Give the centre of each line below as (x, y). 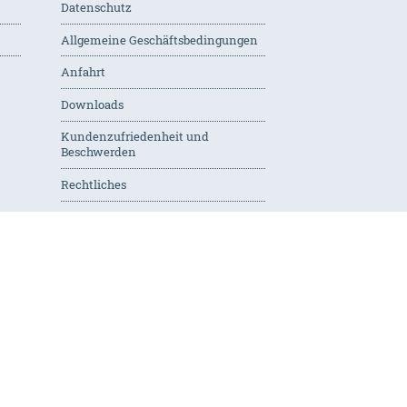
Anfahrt (83, 72)
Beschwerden (98, 152)
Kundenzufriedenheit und (134, 137)
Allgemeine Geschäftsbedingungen (159, 40)
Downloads (92, 104)
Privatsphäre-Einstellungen (138, 217)
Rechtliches (93, 184)
